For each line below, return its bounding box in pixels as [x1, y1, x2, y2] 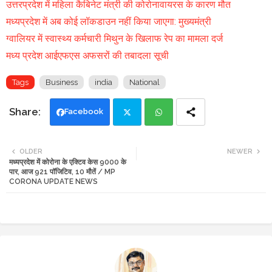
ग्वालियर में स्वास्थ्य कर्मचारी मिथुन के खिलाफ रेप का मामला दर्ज [6, 33, 223, 45]
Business [46, 78, 78, 87]
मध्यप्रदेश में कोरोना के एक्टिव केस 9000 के [9, 158, 126, 167]
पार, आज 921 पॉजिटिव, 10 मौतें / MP [9, 168, 115, 177]
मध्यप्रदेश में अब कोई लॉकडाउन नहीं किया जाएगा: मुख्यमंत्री [6, 16, 211, 28]
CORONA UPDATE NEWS [9, 177, 98, 186]
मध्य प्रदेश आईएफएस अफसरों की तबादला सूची [6, 50, 169, 62]
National [129, 78, 160, 87]
